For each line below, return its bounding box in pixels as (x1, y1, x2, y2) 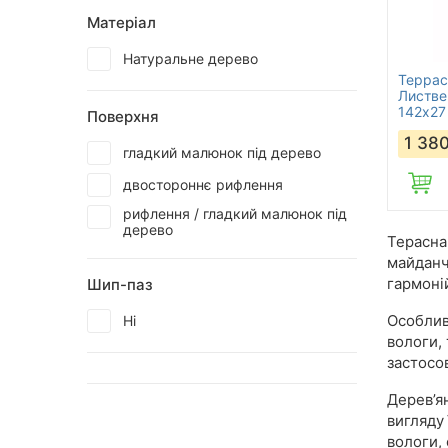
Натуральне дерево (123, 50, 258, 67)
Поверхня (87, 107, 159, 126)
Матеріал (87, 13, 156, 32)
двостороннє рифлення (123, 176, 283, 193)
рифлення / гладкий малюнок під (123, 205, 347, 222)
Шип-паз (87, 275, 153, 294)
